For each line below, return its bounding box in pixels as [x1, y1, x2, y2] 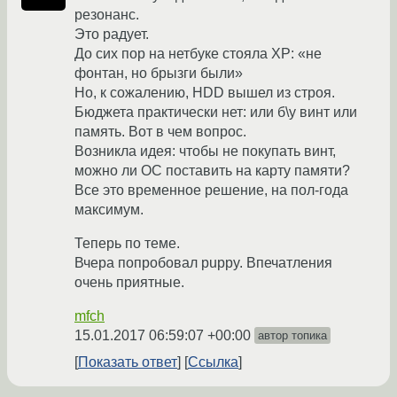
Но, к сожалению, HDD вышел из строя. [74, 85, 335, 101]
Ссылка [188, 354, 238, 370]
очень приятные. [74, 275, 184, 291]
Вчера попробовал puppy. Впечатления [74, 255, 332, 271]
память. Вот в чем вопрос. [74, 124, 246, 140]
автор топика [258, 329, 327, 343]
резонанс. [74, 7, 139, 23]
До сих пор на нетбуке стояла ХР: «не [74, 46, 322, 62]
